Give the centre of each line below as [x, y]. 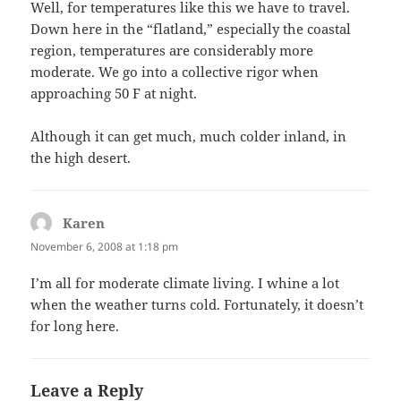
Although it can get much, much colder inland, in [189, 137]
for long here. [75, 326]
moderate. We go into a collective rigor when [175, 72]
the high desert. [81, 158]
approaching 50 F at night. [114, 94]
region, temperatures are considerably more [172, 51]
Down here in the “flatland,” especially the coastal [191, 29]
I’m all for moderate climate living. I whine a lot [185, 283]
